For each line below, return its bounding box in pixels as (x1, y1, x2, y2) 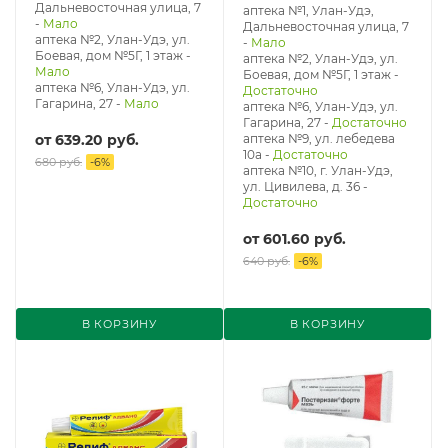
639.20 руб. (55, 131, 139, 149)
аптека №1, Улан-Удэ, (243, 3, 374, 18)
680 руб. (35, 155, 82, 169)
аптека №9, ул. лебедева (243, 131, 395, 146)
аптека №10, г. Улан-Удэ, (243, 163, 393, 178)
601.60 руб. (263, 230, 346, 248)
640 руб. (243, 254, 290, 268)
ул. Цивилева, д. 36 (243, 179, 360, 194)
